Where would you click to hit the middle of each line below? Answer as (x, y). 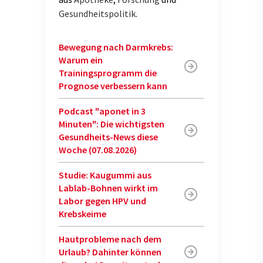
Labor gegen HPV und (102, 201)
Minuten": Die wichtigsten (112, 124)
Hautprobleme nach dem (110, 239)
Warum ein (81, 60)
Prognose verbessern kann (113, 86)
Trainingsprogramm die (108, 73)
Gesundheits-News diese (108, 137)
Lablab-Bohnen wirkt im (108, 188)
